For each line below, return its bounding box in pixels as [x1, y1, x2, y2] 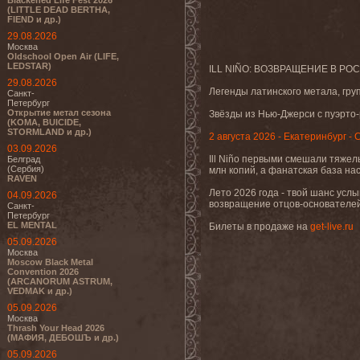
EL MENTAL [7, 220, 57, 230]
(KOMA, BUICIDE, [7, 117, 81, 127]
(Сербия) [7, 164, 44, 174]
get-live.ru [310, 221, 354, 232]
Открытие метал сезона [7, 108, 111, 117]
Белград [7, 154, 40, 164]
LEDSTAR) [7, 61, 51, 71]
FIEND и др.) [7, 14, 61, 24]
